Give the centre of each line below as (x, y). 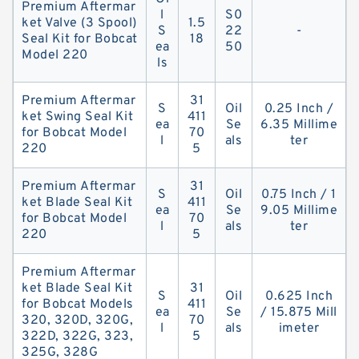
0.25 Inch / (299, 109)
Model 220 (55, 55)
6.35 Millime (299, 125)
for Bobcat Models (78, 305)
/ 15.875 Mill (299, 313)
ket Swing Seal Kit (77, 117)
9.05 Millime (299, 211)
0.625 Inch (299, 296)
